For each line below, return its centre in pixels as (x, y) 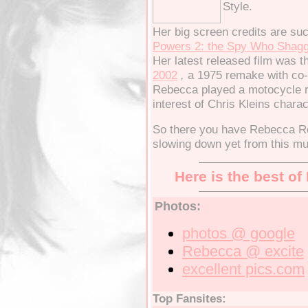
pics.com (273, 269)
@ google (261, 233)
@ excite (273, 251)
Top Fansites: (189, 298)
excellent (212, 269)
